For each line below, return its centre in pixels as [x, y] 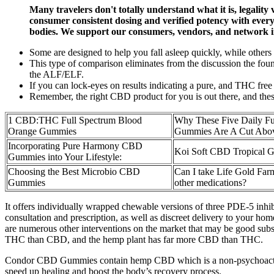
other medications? [210, 182]
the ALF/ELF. [57, 74]
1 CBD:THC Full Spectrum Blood [75, 120]
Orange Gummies [42, 131]
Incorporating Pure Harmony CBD [75, 146]
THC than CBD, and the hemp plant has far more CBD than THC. [134, 239]
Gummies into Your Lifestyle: [65, 157]
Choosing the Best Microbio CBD [74, 171]
